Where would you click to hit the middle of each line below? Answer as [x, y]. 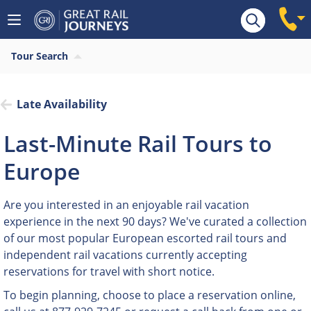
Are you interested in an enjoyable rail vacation [126, 205]
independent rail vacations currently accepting [125, 255]
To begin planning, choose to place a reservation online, [150, 295]
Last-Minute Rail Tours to [138, 143]
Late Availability [62, 104]
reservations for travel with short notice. [109, 271]
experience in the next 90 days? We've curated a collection [155, 221]
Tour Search [40, 56]
